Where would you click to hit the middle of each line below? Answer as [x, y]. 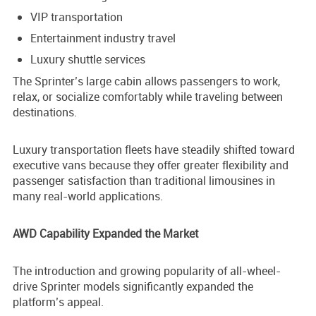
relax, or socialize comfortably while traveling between [148, 97]
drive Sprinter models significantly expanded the [133, 287]
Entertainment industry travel [103, 38]
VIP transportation [77, 17]
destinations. [45, 113]
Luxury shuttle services [88, 60]
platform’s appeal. [58, 302]
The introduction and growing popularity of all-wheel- [147, 271]
